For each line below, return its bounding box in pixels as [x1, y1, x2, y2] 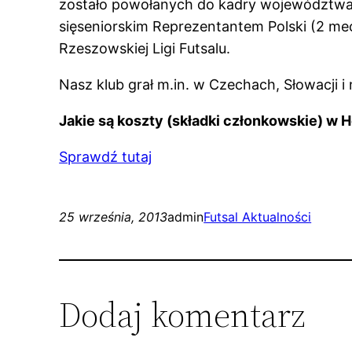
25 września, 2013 [59, 209, 168, 225]
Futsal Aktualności [203, 209, 312, 225]
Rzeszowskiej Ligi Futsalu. [59, 40, 231, 57]
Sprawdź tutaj [59, 148, 152, 166]
